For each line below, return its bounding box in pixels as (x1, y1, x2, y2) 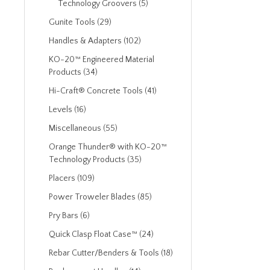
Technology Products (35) (49, 155, 142, 165)
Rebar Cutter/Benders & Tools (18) (49, 248, 173, 258)
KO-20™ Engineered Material (49, 55, 154, 64)
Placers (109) (49, 174, 95, 183)
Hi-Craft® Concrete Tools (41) (49, 86, 157, 96)
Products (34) (49, 67, 98, 77)
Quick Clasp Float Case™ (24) (49, 230, 154, 239)
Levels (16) (49, 105, 86, 115)
